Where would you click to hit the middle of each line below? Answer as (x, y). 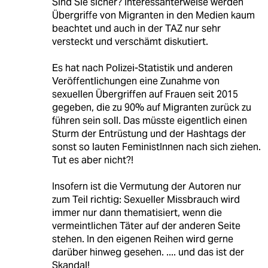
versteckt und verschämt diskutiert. (130, 42)
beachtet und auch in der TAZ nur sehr (136, 29)
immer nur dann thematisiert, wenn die (137, 213)
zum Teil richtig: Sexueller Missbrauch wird (146, 200)
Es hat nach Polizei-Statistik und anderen (142, 68)
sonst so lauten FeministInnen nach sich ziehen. (156, 147)
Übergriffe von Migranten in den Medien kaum (153, 16)
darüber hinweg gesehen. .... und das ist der (148, 252)
